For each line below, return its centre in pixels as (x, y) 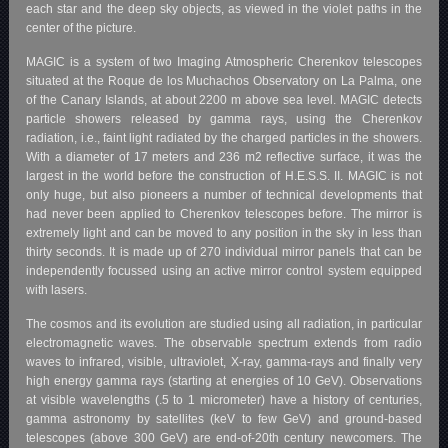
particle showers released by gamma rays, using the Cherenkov (224, 118)
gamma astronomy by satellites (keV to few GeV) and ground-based (224, 418)
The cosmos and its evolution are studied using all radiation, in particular (224, 323)
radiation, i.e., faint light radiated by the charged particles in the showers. (224, 137)
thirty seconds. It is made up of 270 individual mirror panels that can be (224, 251)
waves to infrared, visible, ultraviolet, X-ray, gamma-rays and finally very (224, 361)
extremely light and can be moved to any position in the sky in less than (224, 232)
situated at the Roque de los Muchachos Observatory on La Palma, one (224, 80)
